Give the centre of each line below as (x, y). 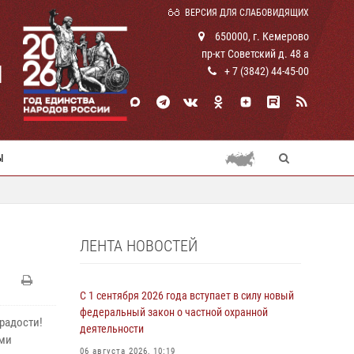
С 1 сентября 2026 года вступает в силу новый (187, 296)
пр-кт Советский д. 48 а (255, 54)
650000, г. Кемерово (261, 36)
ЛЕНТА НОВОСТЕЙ (139, 246)
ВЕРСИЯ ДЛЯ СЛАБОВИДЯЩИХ (247, 13)
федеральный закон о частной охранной (174, 312)
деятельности (112, 329)
